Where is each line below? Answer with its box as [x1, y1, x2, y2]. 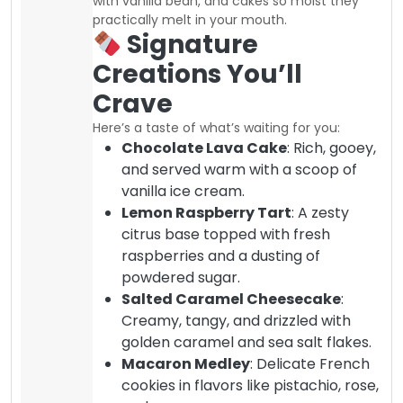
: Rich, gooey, [287, 137, 376, 158]
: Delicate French [250, 353, 370, 374]
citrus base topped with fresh [121, 223, 330, 245]
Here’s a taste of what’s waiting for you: [93, 118, 340, 137]
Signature [121, 26, 258, 62]
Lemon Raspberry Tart [121, 201, 291, 223]
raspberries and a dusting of [121, 245, 320, 266]
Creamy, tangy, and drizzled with [121, 309, 351, 331]
